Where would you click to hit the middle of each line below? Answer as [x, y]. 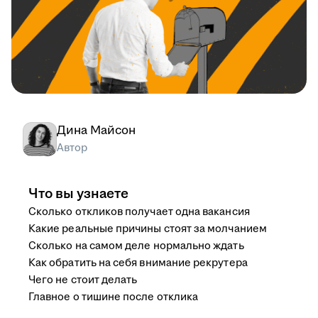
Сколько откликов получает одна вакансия [139, 212]
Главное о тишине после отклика [114, 297]
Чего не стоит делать [83, 280]
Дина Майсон [96, 131]
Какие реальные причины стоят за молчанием [148, 229]
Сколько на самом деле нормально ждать [136, 246]
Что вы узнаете [78, 194]
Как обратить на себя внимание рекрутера [138, 263]
